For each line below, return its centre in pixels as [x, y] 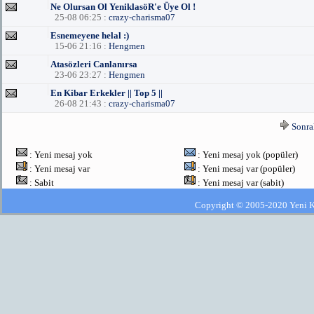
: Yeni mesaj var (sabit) [240, 183]
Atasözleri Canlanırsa [94, 64]
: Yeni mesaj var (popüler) [245, 169]
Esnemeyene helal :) [90, 35]
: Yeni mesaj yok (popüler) [247, 155]
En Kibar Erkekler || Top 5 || [107, 93]
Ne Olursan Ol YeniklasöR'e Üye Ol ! [123, 7]
